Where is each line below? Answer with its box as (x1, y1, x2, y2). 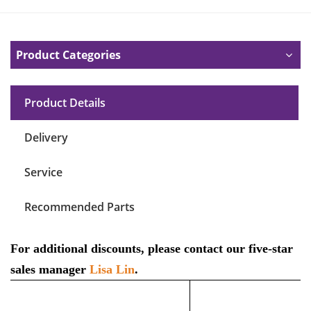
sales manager (10, 262, 90, 277)
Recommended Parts (24, 199, 135, 215)
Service (24, 165, 62, 180)
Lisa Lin (90, 262, 135, 277)
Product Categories (16, 47, 121, 63)
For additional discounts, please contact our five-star (10, 242, 293, 256)
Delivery (24, 130, 68, 146)
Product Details (24, 95, 106, 111)
